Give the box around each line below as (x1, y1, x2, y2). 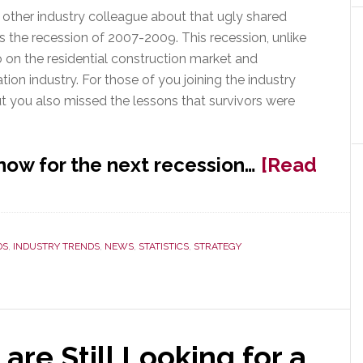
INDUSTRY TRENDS (13, 240, 100, 252)
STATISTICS (139, 240, 189, 252)
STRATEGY (194, 240, 241, 252)
